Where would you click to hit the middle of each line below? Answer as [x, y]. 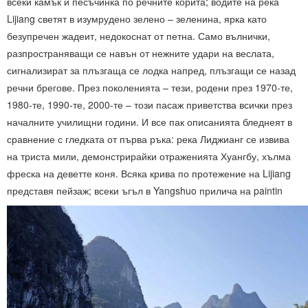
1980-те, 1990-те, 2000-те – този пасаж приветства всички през [150, 105]
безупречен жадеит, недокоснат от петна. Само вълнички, [139, 36]
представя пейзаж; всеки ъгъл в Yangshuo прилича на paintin [145, 191]
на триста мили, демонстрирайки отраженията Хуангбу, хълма [149, 156]
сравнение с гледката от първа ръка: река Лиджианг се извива [148, 139]
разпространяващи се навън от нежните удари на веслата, [141, 53]
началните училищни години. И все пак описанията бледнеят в [150, 122]
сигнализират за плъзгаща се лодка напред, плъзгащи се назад [151, 70]
